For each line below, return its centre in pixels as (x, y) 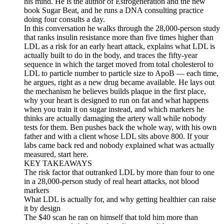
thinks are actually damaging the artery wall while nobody (115, 118)
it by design (42, 208)
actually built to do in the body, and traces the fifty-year (111, 55)
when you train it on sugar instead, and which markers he (114, 109)
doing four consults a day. (64, 19)
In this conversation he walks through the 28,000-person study (122, 28)
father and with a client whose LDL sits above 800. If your (116, 136)
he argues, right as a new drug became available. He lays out (119, 82)
